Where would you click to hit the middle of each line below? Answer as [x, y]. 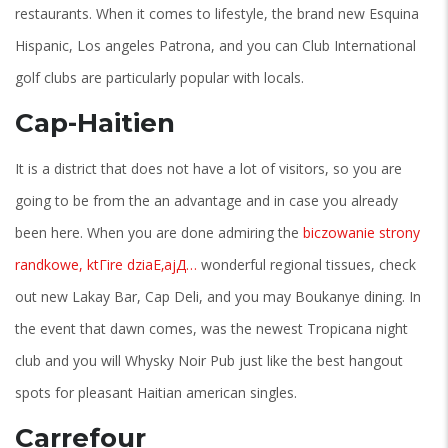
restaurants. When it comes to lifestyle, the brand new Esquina [217, 13]
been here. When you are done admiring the [159, 232]
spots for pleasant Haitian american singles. [156, 392]
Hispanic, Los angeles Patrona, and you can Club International [215, 45]
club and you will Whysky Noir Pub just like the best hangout [209, 360]
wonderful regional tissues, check [306, 264]
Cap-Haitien [95, 122]
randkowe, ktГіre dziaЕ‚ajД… [106, 264]
